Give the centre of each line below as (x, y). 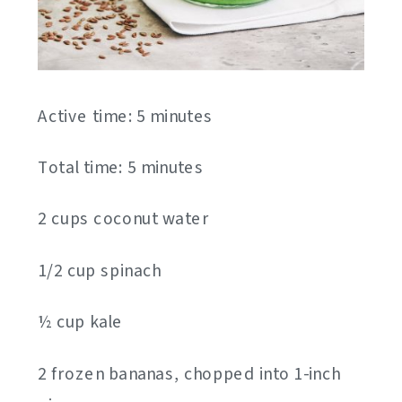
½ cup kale (80, 323)
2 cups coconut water (123, 219)
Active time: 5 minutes (126, 117)
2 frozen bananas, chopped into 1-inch (189, 375)
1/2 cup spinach (100, 271)
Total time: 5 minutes (121, 168)
